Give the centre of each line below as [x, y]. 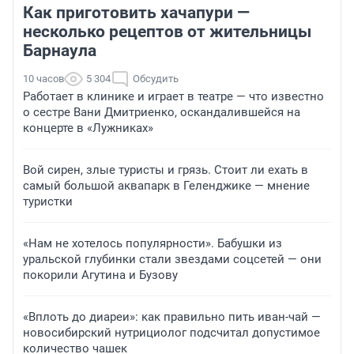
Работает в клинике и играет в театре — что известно [173, 97]
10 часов [43, 79]
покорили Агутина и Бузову [100, 275]
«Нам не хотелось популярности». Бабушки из [153, 244]
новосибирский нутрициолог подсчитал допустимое [171, 333]
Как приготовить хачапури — [136, 13]
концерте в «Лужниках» [88, 128]
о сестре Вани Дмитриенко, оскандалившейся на [162, 113]
